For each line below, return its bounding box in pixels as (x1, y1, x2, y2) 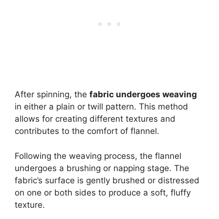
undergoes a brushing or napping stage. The (15, 163, 189, 173)
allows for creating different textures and (15, 114, 175, 124)
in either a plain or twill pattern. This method (15, 102, 188, 112)
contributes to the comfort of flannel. (15, 126, 159, 136)
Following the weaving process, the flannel (15, 151, 181, 161)
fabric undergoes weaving (89, 89, 197, 100)
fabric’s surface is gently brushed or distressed (15, 175, 199, 185)
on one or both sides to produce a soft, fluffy (15, 187, 191, 197)
